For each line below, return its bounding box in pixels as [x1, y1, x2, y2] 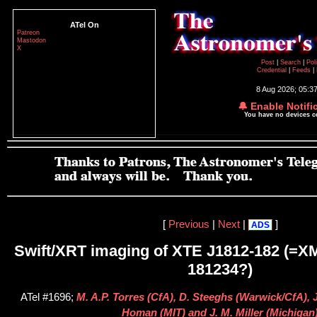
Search [279, 59, 303, 66]
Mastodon [17, 37, 46, 44]
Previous [168, 218, 209, 230]
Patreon [17, 29, 40, 36]
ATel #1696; [20, 292, 76, 304]
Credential [257, 67, 289, 74]
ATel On [69, 21, 99, 29]
